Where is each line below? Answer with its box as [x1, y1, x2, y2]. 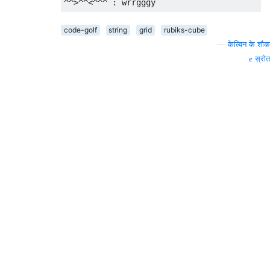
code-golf [63, 25, 97, 35]
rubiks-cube [163, 25, 205, 35]
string [108, 25, 128, 35]
